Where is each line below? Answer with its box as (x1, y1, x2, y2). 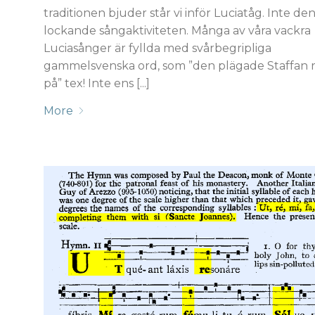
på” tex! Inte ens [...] (44, 76, 150, 90)
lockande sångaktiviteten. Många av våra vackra (44, 23, 311, 37)
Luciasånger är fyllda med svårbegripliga (44, 41, 272, 55)
